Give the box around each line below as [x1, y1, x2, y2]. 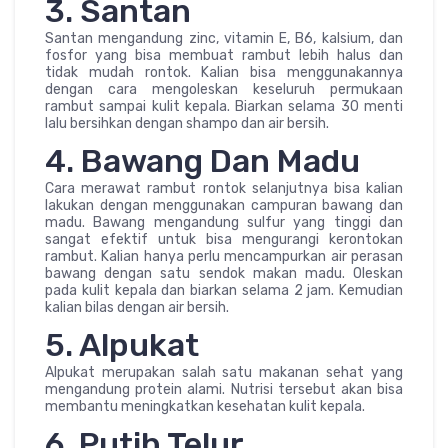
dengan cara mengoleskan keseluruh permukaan [45, 81, 403, 99]
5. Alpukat [45, 326, 199, 365]
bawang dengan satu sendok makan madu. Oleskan [45, 265, 403, 283]
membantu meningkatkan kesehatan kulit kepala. [45, 398, 365, 416]
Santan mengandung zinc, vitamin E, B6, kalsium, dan [45, 30, 403, 48]
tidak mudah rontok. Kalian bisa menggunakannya [45, 64, 403, 82]
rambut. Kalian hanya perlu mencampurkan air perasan [45, 248, 403, 266]
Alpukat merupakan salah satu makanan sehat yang [45, 364, 403, 382]
